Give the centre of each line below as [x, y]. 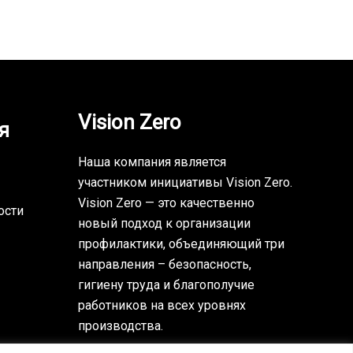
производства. [120, 326]
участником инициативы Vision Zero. [185, 182]
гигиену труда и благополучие [166, 285]
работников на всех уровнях [162, 305]
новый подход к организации [164, 223]
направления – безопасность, [164, 264]
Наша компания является [152, 162]
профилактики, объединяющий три [181, 244]
